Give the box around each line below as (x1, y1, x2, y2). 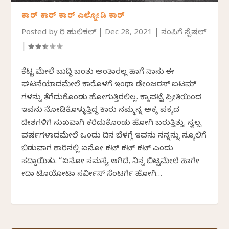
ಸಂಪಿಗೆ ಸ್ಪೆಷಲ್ (161, 28, 207, 38)
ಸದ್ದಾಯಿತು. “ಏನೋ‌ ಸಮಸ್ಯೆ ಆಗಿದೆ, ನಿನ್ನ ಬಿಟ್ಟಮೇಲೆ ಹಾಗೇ (21, 156, 200, 167)
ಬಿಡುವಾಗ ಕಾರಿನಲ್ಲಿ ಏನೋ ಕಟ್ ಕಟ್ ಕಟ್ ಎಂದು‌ (21, 144, 174, 154)
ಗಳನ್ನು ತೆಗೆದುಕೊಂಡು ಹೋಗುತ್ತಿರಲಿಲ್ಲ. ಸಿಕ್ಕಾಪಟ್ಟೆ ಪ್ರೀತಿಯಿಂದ (21, 93, 202, 103)
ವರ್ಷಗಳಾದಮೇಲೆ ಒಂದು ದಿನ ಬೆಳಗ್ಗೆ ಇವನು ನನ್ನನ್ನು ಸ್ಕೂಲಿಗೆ (21, 131, 207, 142)
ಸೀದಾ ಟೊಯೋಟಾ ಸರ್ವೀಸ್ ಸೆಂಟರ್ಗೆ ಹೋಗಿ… (21, 169, 163, 180)
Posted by (21, 28, 60, 38)
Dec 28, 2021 (105, 28, 153, 38)
